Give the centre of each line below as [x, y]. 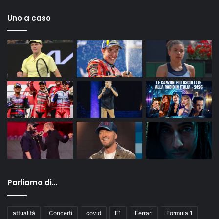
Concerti [61, 213]
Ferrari [144, 213]
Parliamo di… [32, 182]
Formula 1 [179, 213]
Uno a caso [29, 18]
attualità [24, 213]
